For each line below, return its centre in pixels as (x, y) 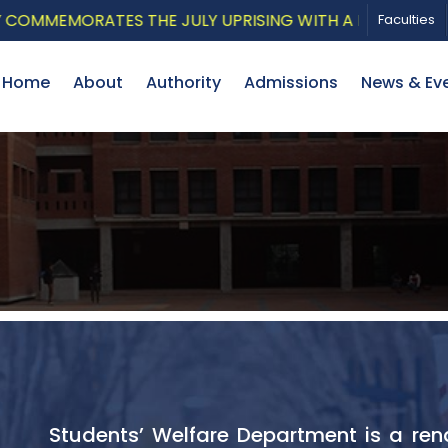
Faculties (406, 19)
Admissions (291, 82)
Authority (183, 82)
